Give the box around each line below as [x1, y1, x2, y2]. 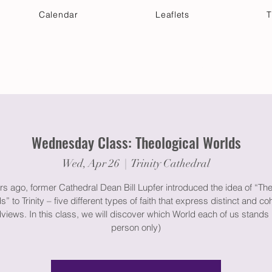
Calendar [39, 9, 78, 20]
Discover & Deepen [158, 65, 244, 75]
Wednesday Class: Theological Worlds [31, 131, 241, 153]
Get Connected [68, 65, 135, 75]
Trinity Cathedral [131, 156, 210, 170]
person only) [111, 221, 161, 233]
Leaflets [155, 9, 189, 20]
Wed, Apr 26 [62, 156, 120, 170]
